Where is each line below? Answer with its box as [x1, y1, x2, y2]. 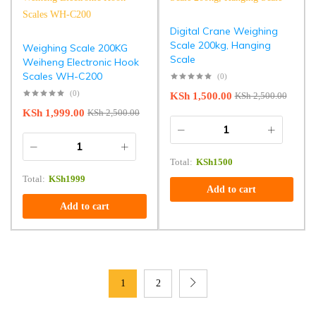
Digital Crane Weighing [169, 24, 278, 37]
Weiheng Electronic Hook [23, 55, 139, 68]
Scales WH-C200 [23, 69, 102, 83]
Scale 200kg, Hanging [169, 38, 271, 51]
